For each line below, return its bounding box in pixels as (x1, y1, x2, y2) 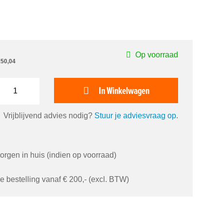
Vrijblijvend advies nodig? (3, 111, 94, 120)
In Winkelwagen (98, 83, 149, 97)
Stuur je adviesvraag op (94, 111, 176, 120)
